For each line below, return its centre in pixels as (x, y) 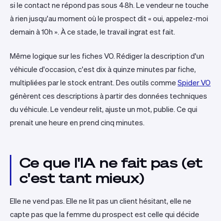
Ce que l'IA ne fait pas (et (111, 163)
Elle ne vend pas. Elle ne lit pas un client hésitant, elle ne (101, 201)
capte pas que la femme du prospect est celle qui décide (105, 214)
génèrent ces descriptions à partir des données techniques (109, 96)
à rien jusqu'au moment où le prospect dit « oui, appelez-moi (109, 18)
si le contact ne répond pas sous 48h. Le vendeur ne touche (109, 5)
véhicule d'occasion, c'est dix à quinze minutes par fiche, (103, 69)
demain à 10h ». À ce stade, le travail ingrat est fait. (92, 32)
